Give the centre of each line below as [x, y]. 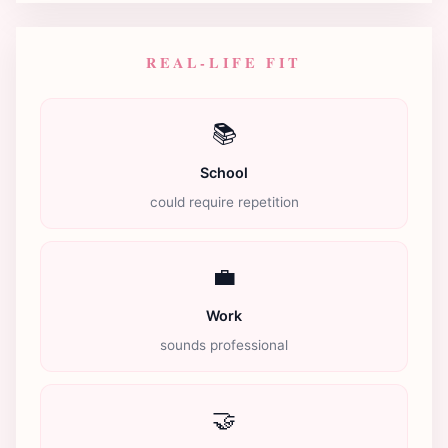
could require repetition [224, 201]
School [224, 172]
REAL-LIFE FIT [224, 62]
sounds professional [224, 344]
